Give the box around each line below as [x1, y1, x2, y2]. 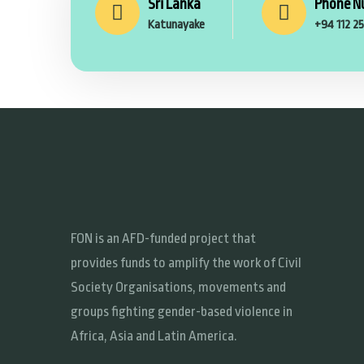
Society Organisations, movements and [71, 279, 286, 296]
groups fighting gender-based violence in [71, 304, 292, 320]
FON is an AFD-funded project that [71, 231, 256, 247]
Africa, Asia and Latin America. [71, 328, 237, 344]
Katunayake [148, 17, 205, 32]
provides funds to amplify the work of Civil [71, 255, 301, 271]
